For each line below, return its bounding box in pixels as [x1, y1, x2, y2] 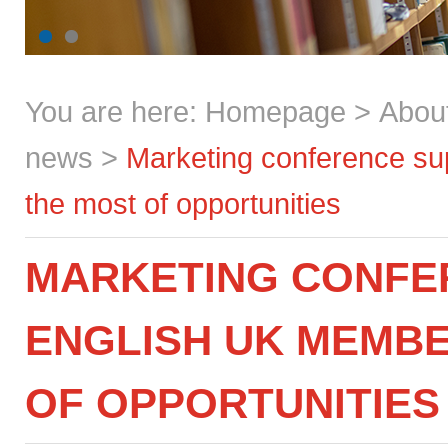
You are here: [25, 95, 205, 128]
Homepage [205, 95, 346, 128]
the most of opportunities [25, 187, 341, 220]
